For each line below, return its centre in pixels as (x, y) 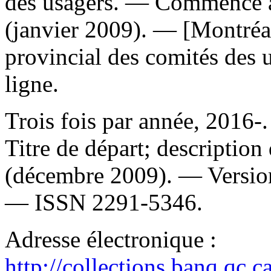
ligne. (32, 83)
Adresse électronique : (111, 239)
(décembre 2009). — (106, 175)
